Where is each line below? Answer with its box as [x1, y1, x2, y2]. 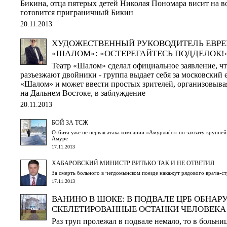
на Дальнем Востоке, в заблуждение [20, 88, 145, 97]
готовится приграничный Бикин [20, 8, 133, 17]
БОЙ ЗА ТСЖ [52, 119, 88, 126]
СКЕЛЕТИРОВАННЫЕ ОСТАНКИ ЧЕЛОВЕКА [52, 204, 226, 214]
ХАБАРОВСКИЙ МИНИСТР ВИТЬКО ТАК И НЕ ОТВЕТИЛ [52, 159, 214, 167]
